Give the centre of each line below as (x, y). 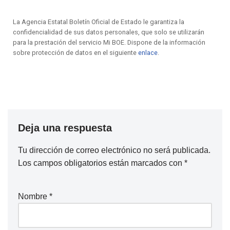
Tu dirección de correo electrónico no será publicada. (114, 150)
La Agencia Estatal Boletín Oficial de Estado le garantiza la (99, 22)
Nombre (34, 197)
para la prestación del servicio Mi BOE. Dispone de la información (109, 43)
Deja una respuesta (65, 128)
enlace (148, 53)
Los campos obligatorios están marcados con (101, 163)
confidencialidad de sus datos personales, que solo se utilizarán (109, 32)
